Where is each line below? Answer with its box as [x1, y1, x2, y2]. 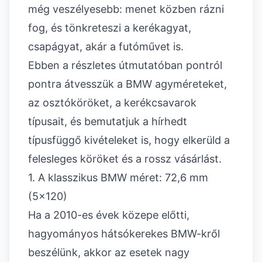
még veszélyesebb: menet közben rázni [28, 3, 224, 16]
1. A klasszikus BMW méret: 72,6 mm [28, 171, 208, 184]
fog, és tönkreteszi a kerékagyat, [28, 22, 191, 35]
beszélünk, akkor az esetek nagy [28, 246, 189, 259]
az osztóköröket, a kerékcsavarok [28, 96, 196, 109]
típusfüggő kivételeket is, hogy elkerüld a [28, 134, 230, 147]
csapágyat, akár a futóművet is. [28, 40, 184, 53]
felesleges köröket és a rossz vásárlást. [28, 153, 222, 166]
